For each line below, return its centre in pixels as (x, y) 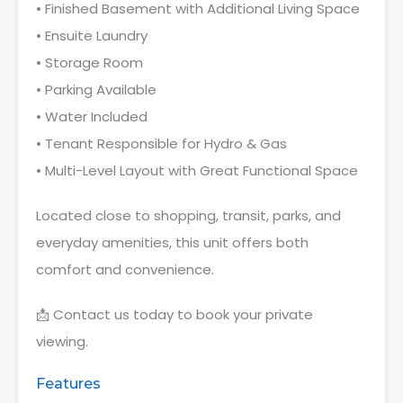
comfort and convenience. (125, 269)
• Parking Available (96, 90)
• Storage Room (90, 63)
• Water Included (92, 116)
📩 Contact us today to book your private (175, 314)
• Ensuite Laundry (92, 36)
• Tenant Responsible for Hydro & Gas (161, 143)
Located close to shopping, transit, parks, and (188, 215)
